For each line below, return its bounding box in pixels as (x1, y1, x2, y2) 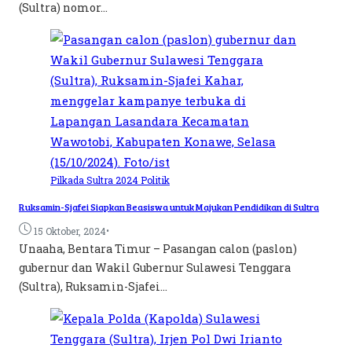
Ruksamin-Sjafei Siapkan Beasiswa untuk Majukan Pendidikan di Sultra (19, 200, 319, 213)
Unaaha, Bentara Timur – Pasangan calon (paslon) (19, 240, 297, 256)
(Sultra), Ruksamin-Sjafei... (19, 278, 167, 294)
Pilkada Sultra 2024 (50, 174, 141, 187)
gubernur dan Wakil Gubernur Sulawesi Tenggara (19, 259, 291, 275)
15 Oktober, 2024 (34, 224, 106, 237)
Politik (141, 174, 170, 187)
